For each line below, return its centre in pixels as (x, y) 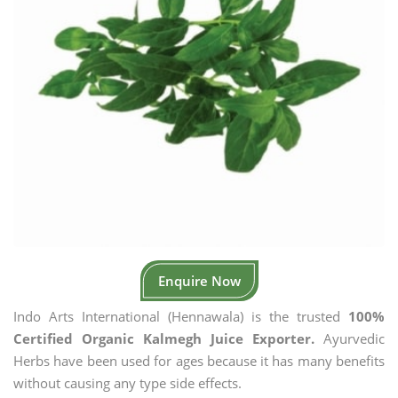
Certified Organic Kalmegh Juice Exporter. (164, 338)
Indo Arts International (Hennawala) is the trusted (181, 316)
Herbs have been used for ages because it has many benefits (199, 361)
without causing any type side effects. (127, 383)
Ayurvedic (350, 338)
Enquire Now (199, 281)
